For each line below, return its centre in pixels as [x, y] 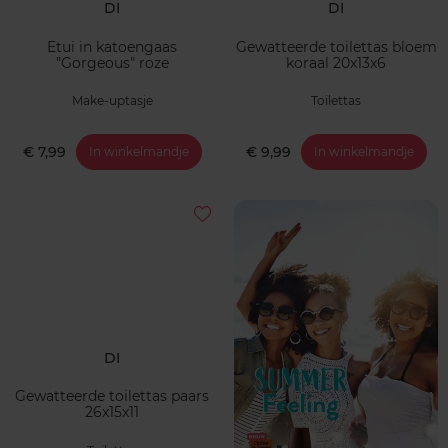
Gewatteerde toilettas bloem [336, 46]
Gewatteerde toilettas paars [112, 396]
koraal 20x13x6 [336, 62]
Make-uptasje [112, 101]
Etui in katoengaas [112, 46]
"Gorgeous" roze [112, 62]
